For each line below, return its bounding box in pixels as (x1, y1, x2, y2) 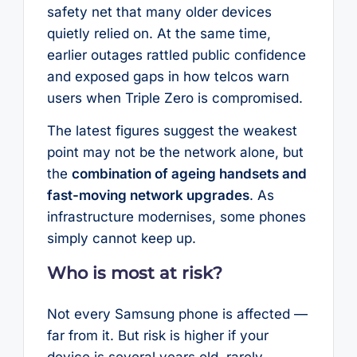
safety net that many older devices (46, 3, 272, 20)
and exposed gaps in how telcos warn (46, 68, 289, 84)
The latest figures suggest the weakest (46, 123, 297, 139)
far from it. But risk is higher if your (46, 327, 269, 343)
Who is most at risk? (46, 262, 222, 283)
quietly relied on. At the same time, (46, 25, 271, 41)
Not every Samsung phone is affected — (46, 305, 308, 322)
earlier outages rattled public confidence (46, 46, 306, 63)
